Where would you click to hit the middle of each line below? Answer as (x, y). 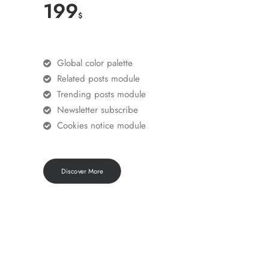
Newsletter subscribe (97, 110)
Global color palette (95, 63)
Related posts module (98, 79)
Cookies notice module (101, 125)
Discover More (82, 171)
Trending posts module (101, 94)
